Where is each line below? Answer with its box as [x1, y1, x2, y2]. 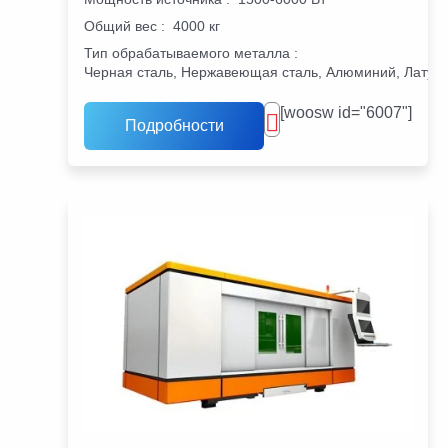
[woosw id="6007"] [280, 104, 412, 122]
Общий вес [84, 18, 157, 35]
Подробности [124, 117, 224, 135]
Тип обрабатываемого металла [84, 45, 290, 62]
